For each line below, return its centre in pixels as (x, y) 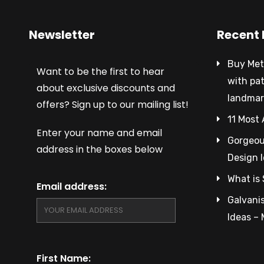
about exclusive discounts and (105, 88)
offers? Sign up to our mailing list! (112, 104)
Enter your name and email (99, 133)
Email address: (71, 186)
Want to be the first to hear (100, 71)
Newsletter (62, 34)
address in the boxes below (99, 149)
